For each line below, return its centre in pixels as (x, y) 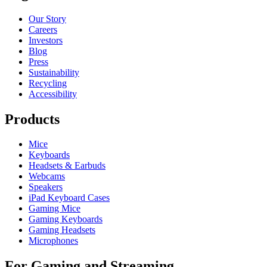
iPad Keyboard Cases (69, 198)
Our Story (47, 18)
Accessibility (53, 94)
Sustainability (54, 72)
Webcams (47, 176)
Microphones (53, 241)
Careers (43, 29)
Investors (46, 40)
